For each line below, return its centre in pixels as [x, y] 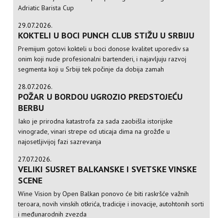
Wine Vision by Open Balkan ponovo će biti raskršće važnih [104, 194]
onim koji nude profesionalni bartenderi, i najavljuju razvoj [102, 59]
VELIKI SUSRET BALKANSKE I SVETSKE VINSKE [108, 169]
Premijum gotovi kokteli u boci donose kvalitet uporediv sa [104, 49]
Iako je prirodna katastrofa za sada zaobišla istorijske [96, 121]
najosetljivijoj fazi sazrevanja [60, 142]
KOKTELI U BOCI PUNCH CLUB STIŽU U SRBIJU [106, 36]
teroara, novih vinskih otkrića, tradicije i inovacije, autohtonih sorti [111, 204]
